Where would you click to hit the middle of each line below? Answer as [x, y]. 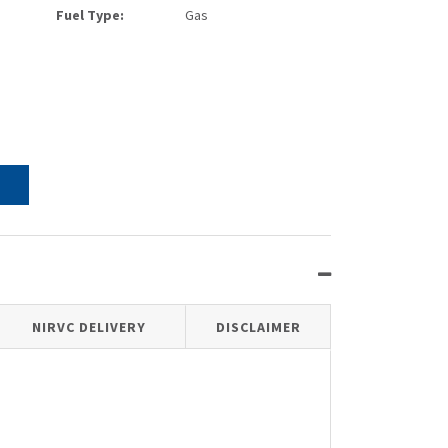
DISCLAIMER [258, 326]
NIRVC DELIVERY [89, 326]
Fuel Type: [89, 14]
